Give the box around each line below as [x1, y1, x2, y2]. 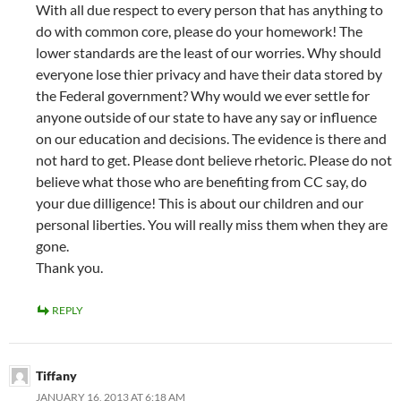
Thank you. [36, 259, 103, 277]
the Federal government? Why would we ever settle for [36, 87, 370, 105]
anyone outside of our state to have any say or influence [36, 108, 377, 126]
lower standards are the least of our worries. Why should [36, 44, 381, 62]
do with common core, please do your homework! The [36, 22, 363, 40]
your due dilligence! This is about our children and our [36, 194, 363, 212]
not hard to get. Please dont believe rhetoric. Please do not [36, 151, 392, 169]
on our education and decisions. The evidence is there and [36, 130, 387, 148]
